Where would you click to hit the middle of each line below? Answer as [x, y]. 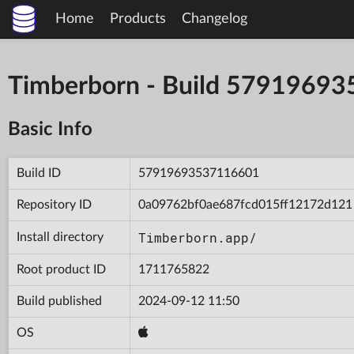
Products [138, 19]
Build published [59, 301]
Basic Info [50, 129]
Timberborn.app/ [198, 237]
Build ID [39, 173]
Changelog [215, 19]
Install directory [60, 237]
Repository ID [54, 204]
